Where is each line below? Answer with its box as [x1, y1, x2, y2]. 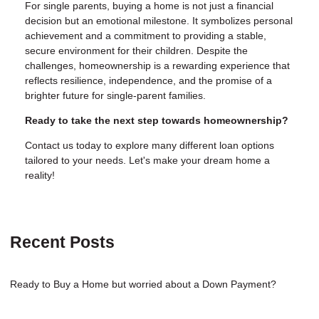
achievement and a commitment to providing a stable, [25, 30, 266, 42]
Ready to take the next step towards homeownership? [25, 115, 288, 127]
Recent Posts [10, 234, 115, 252]
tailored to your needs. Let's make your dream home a [25, 155, 270, 167]
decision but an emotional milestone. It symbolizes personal [25, 15, 293, 27]
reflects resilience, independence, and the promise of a [25, 75, 272, 87]
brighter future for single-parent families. [25, 90, 206, 102]
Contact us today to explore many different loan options [25, 140, 274, 152]
